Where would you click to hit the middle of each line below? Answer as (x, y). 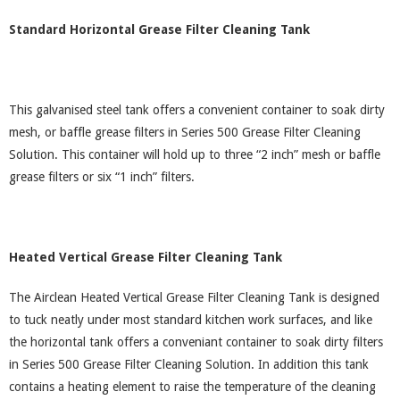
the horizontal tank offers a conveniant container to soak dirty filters (196, 342)
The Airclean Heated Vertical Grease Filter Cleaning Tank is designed (194, 297)
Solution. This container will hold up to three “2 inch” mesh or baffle (195, 154)
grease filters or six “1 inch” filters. (102, 177)
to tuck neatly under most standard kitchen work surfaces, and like (191, 320)
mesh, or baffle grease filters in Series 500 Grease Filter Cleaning (185, 132)
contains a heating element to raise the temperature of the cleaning (192, 387)
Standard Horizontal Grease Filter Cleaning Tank (159, 29)
